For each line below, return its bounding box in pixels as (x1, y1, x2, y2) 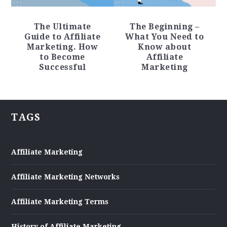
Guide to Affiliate (24, 32, 101, 42)
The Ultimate (33, 22, 91, 32)
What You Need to (125, 32, 204, 42)
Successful (39, 62, 86, 72)
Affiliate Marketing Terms (11, 198, 109, 206)
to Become (40, 52, 85, 62)
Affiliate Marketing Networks (11, 173, 120, 181)
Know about (138, 42, 192, 52)
